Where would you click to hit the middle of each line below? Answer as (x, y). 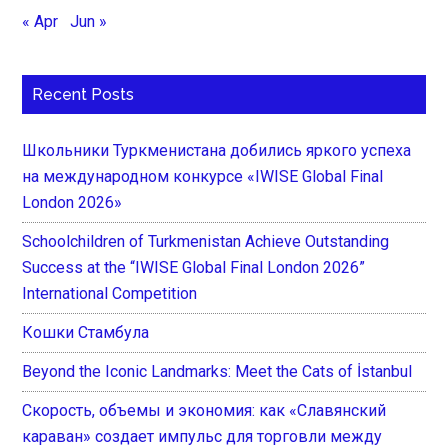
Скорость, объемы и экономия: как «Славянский (204, 410)
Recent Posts (83, 94)
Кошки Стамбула (86, 332)
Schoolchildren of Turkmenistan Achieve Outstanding (206, 241)
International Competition (110, 293)
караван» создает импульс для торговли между (202, 436)
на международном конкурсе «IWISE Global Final (203, 176)
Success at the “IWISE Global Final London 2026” (194, 267)
